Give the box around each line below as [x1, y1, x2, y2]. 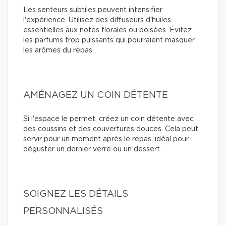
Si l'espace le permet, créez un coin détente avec [23, 115, 194, 123]
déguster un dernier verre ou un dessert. [23, 145, 161, 153]
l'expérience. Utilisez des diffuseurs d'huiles [23, 16, 171, 24]
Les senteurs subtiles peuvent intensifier [23, 6, 162, 14]
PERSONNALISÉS [23, 206, 103, 216]
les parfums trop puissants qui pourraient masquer [23, 36, 195, 44]
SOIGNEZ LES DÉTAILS [23, 189, 128, 199]
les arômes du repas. [23, 46, 94, 54]
